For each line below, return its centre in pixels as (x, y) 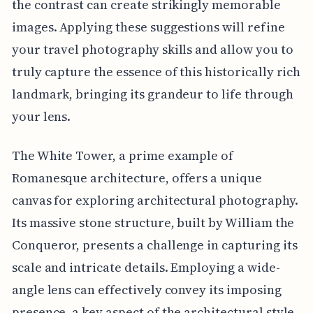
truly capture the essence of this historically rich (156, 72)
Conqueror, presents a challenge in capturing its (154, 245)
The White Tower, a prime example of (123, 156)
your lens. (41, 117)
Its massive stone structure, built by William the (153, 223)
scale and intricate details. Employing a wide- (146, 268)
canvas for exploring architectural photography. (155, 201)
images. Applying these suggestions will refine (148, 27)
